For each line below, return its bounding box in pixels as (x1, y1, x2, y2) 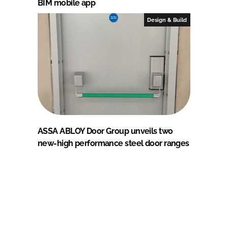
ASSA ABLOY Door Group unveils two (38, 126, 173, 136)
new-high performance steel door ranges (38, 138, 189, 149)
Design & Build (147, 17, 187, 23)
